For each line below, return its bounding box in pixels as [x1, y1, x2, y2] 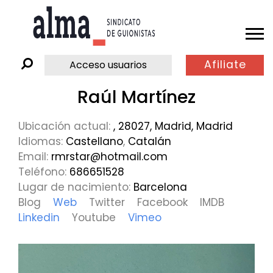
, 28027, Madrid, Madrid [113, 118, 233, 133]
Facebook [137, 194, 188, 210]
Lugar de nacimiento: [18, 179, 133, 194]
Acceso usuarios [69, 57, 147, 72]
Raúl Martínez [77, 84, 196, 109]
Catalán [128, 133, 171, 149]
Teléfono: [18, 164, 69, 179]
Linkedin [18, 210, 60, 225]
